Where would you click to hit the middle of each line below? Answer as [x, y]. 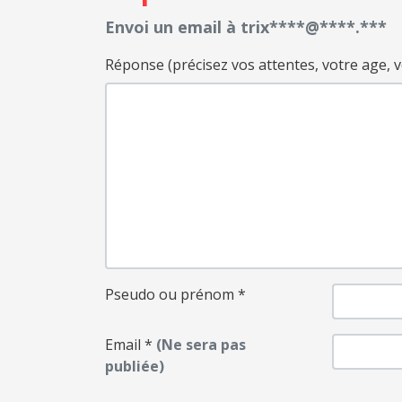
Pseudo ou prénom [170, 295]
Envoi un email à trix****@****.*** [246, 27]
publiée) [135, 367]
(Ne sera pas [199, 345]
